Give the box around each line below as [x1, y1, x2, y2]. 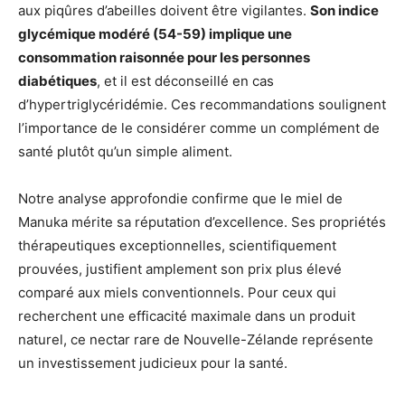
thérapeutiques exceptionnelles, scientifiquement [18, 237, 336, 254]
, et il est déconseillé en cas [97, 72, 274, 89]
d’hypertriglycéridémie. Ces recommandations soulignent [18, 96, 386, 113]
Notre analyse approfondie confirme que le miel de [18, 190, 343, 207]
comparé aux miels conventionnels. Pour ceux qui [18, 284, 336, 301]
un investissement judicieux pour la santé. [18, 354, 287, 372]
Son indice [310, 2, 379, 19]
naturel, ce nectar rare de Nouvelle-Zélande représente [18, 331, 373, 348]
